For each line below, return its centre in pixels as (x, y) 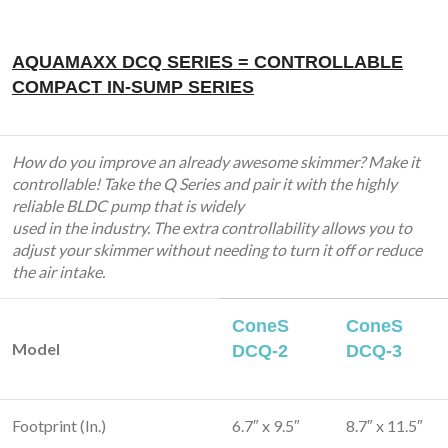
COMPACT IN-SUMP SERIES (133, 87)
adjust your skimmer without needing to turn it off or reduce (217, 249)
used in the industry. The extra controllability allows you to (212, 227)
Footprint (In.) (59, 425)
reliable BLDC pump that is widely (128, 205)
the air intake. (58, 271)
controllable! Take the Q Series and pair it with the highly (204, 183)
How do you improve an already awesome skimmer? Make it (216, 161)
